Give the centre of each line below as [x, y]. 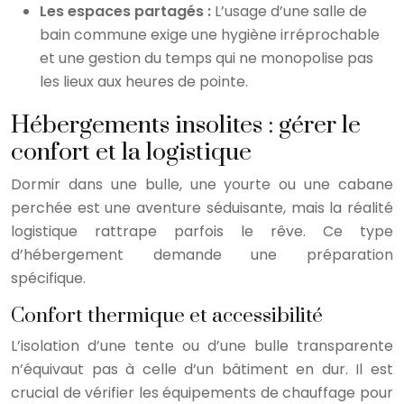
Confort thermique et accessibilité [167, 316]
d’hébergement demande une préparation [202, 254]
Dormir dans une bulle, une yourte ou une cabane [202, 184]
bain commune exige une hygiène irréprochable [210, 34]
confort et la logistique [131, 152]
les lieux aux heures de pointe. [144, 81]
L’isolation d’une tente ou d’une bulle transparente [202, 345]
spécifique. [48, 278]
